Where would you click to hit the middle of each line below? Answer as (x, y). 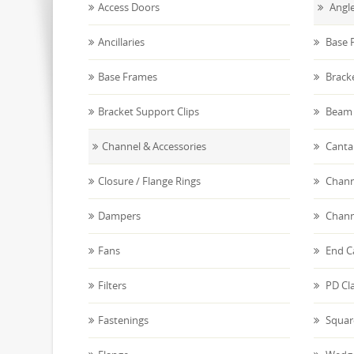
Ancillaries (121, 42)
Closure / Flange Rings (149, 181)
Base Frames (128, 77)
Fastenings (123, 320)
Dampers (119, 216)
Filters (112, 285)
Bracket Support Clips (149, 111)
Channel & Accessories (154, 146)
